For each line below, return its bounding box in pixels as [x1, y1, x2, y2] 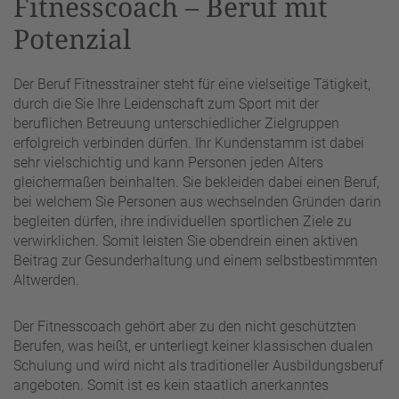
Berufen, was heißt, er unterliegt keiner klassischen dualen [13, 338, 373, 355]
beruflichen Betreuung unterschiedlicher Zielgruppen [13, 115, 339, 133]
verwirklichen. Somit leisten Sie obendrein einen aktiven [13, 232, 358, 250]
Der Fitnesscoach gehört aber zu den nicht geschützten [13, 318, 356, 336]
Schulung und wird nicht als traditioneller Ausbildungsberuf [13, 357, 383, 375]
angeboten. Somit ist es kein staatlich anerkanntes [13, 377, 329, 395]
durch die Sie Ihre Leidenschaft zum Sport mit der [13, 95, 319, 113]
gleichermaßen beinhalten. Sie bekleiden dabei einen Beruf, [13, 174, 379, 191]
